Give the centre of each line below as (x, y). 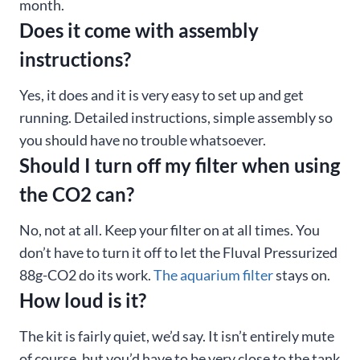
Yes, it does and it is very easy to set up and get (162, 94)
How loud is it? (83, 300)
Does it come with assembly (139, 30)
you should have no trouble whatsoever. (143, 139)
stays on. (302, 274)
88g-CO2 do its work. (86, 274)
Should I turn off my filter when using (180, 165)
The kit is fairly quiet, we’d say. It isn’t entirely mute (177, 335)
